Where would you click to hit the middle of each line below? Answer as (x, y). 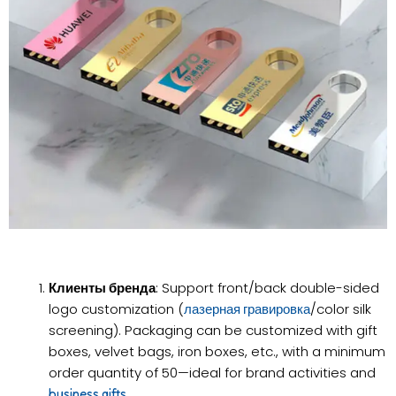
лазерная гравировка (247, 308)
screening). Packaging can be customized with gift (213, 330)
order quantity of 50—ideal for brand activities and (213, 372)
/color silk (341, 308)
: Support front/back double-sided (268, 287)
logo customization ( (117, 308)
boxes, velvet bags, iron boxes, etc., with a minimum (217, 351)
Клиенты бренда (103, 287)
